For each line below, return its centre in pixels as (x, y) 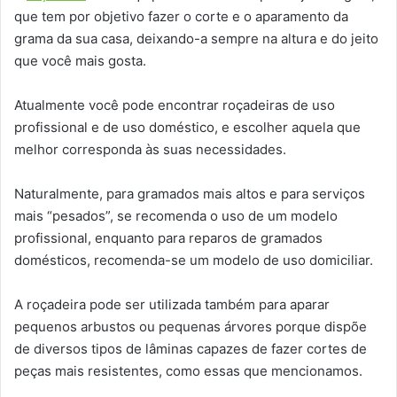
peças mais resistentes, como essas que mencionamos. (188, 371)
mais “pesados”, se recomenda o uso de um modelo (176, 216)
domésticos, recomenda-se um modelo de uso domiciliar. (194, 261)
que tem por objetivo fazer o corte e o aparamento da (181, 17)
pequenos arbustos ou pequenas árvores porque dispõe (191, 327)
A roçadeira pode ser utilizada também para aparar (172, 305)
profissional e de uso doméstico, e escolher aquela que (187, 128)
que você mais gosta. (80, 61)
